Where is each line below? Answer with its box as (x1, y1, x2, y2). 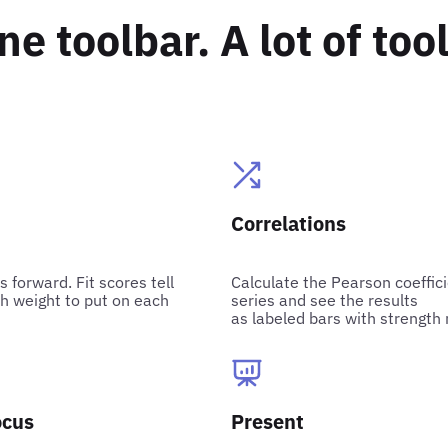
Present (231, 407, 305, 435)
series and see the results (231, 289, 419, 310)
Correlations (231, 209, 347, 237)
